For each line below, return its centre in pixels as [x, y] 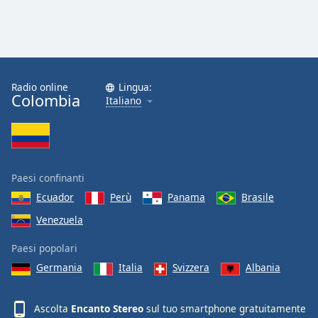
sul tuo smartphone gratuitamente [225, 308]
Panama [186, 197]
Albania [263, 268]
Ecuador [55, 197]
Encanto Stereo [107, 308]
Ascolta [53, 308]
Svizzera [191, 268]
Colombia [46, 100]
